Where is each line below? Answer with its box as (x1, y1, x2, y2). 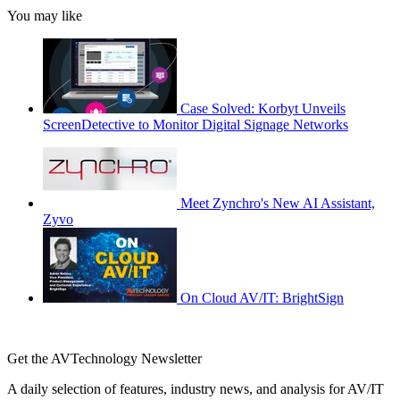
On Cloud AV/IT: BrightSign (180, 290, 344, 305)
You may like (7, 8, 82, 23)
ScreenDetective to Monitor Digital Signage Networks (43, 117, 348, 132)
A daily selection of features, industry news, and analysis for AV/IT (7, 381, 384, 396)
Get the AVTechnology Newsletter (7, 351, 202, 366)
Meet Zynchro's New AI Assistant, (180, 196, 375, 211)
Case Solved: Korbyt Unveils (180, 101, 346, 116)
